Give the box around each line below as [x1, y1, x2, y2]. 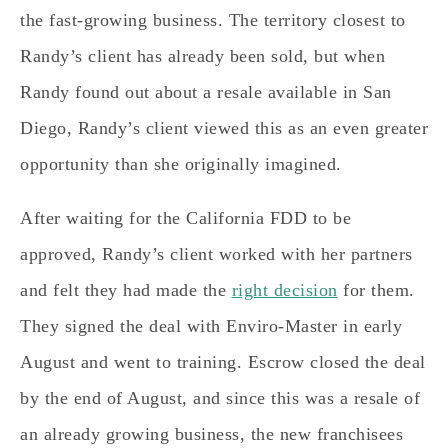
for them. [337, 279, 415, 300]
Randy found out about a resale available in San [20, 81, 392, 102]
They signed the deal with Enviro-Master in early [20, 315, 402, 336]
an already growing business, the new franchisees [20, 423, 403, 444]
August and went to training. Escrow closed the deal [20, 351, 426, 372]
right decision [231, 279, 338, 300]
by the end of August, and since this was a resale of [20, 387, 420, 408]
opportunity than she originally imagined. [20, 153, 342, 174]
